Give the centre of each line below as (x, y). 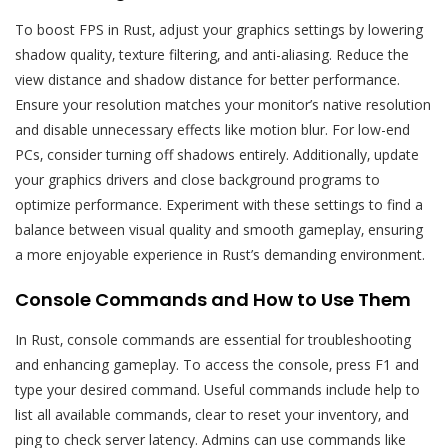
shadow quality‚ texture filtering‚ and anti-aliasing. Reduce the (212, 55)
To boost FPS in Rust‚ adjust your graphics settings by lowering (219, 30)
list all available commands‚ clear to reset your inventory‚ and (212, 415)
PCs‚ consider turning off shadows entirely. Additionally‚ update (217, 155)
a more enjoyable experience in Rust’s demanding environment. (220, 255)
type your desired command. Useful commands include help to (217, 390)
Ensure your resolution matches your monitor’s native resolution (223, 105)
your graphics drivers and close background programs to (197, 180)
